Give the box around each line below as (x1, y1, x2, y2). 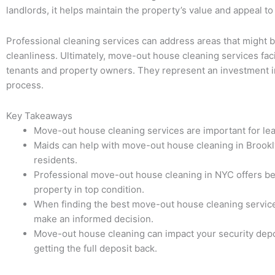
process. (6, 79, 44, 91)
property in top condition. (34, 184, 144, 195)
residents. (34, 154, 77, 166)
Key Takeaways (6, 110, 72, 122)
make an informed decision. (34, 213, 153, 225)
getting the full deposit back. (34, 242, 157, 254)
